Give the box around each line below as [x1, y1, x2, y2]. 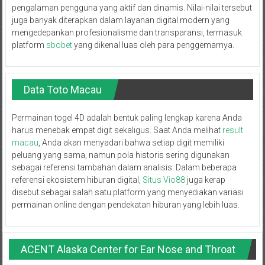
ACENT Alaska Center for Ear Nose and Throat [21, 243, 236, 256]
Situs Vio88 [142, 174, 185, 185]
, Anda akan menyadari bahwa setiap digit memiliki [38, 137, 224, 147]
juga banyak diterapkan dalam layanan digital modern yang [11, 15, 230, 25]
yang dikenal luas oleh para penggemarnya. [72, 40, 234, 50]
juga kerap [185, 174, 225, 185]
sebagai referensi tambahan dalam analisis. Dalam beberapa [11, 162, 237, 172]
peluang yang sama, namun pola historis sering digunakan [11, 150, 230, 160]
